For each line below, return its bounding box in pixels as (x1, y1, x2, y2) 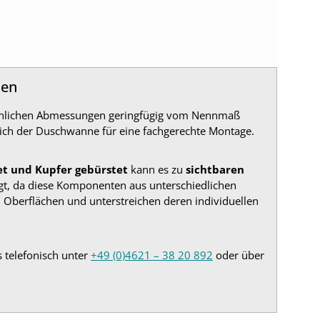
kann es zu (127, 162, 186, 177)
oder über (213, 248, 264, 263)
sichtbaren (185, 162, 244, 177)
